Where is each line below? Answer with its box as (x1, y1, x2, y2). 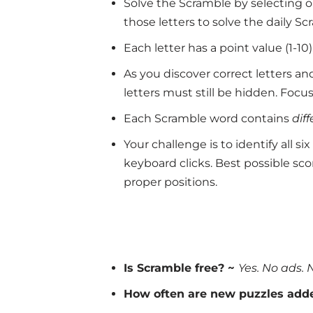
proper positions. (124, 175, 217, 189)
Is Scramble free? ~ (124, 261, 238, 275)
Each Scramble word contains (124, 112, 292, 125)
